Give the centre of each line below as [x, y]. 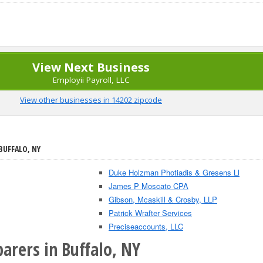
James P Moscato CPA [149, 186]
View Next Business [91, 67]
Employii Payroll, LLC [91, 80]
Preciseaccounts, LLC [146, 226]
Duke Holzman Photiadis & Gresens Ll [174, 172]
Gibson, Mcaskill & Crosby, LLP [163, 199]
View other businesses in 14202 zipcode [91, 100]
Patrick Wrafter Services [150, 213]
